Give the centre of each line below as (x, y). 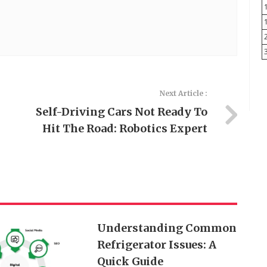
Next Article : (183, 93)
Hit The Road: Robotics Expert (125, 128)
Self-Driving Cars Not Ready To (121, 112)
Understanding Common (167, 228)
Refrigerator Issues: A (156, 245)
